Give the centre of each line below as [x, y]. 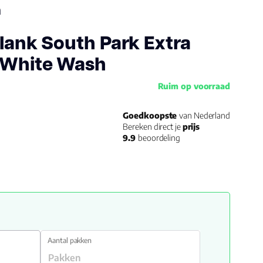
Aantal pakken [70, 240]
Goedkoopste [151, 115]
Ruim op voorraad [194, 86]
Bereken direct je [153, 127]
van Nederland [205, 115]
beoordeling [159, 138]
